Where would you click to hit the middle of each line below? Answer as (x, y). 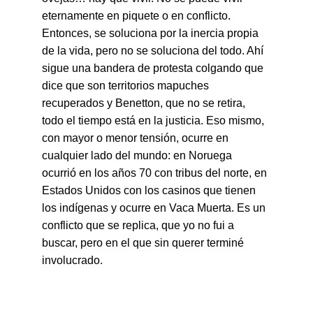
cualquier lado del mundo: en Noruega (138, 155)
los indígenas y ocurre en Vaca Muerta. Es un (155, 208)
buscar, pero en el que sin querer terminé (144, 243)
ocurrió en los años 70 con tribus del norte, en (156, 173)
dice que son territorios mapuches (127, 86)
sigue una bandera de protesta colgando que (154, 68)
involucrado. (72, 260)
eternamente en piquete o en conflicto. (138, 16)
